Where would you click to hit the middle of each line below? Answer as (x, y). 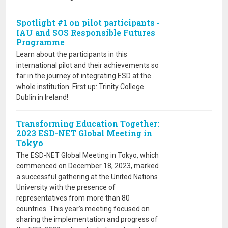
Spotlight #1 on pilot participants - (88, 23)
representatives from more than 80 (73, 198)
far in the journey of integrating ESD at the (84, 76)
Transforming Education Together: (88, 123)
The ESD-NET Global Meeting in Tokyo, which (88, 155)
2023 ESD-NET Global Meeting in (84, 133)
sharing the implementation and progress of (87, 219)
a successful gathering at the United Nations (87, 177)
